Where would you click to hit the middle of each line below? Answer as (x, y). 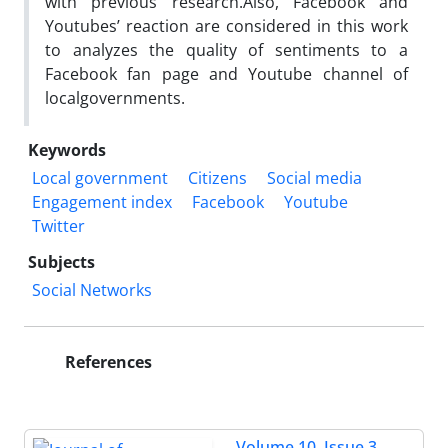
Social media (314, 177)
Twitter (58, 225)
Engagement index (102, 201)
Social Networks (92, 289)
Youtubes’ (85, 25)
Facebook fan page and (147, 73)
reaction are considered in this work (267, 25)
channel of (365, 73)
